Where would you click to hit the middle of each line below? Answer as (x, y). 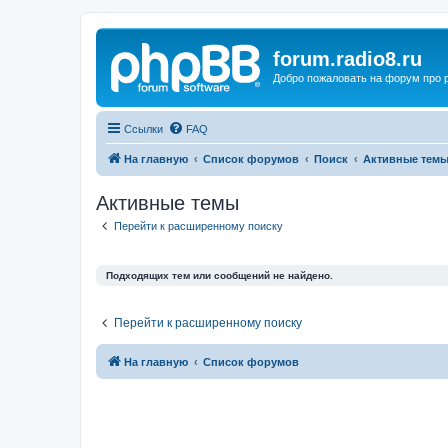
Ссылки (143, 128)
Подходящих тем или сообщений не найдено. (219, 275)
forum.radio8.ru (347, 59)
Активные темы (167, 202)
